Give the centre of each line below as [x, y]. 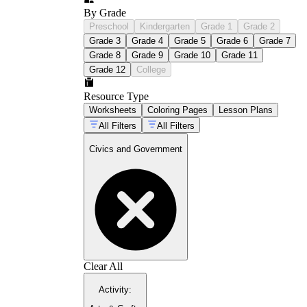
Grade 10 [192, 55]
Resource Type [116, 96]
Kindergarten [165, 26]
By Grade [105, 12]
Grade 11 [240, 55]
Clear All [103, 267]
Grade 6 [232, 40]
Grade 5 [190, 40]
